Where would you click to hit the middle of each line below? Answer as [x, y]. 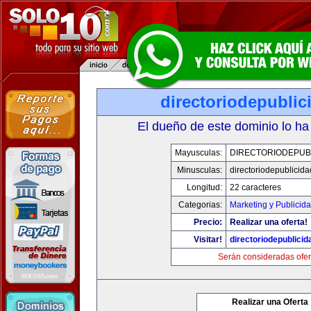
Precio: [208, 222]
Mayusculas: [198, 153]
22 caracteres [255, 187]
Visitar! [208, 239]
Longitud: [204, 187]
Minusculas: [199, 170]
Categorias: [200, 205]
